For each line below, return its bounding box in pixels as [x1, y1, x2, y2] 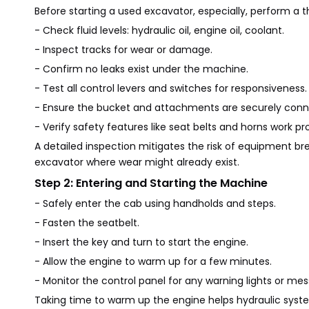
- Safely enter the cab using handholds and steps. [34, 197, 276, 210]
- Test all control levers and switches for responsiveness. [34, 81, 307, 95]
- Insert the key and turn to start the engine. [34, 235, 248, 249]
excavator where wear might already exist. [34, 155, 239, 169]
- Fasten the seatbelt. [34, 216, 139, 230]
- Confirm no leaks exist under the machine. [34, 62, 248, 76]
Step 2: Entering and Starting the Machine [34, 175, 268, 191]
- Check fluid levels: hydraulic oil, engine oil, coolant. [34, 23, 284, 37]
